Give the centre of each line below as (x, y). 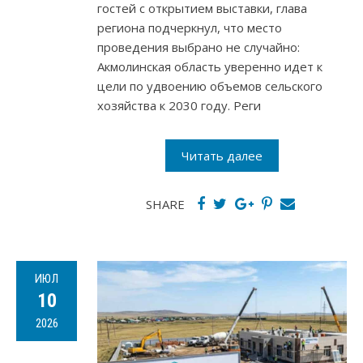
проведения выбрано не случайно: (199, 47)
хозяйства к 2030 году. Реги (179, 106)
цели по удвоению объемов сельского (210, 86)
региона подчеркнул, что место (190, 28)
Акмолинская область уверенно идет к (210, 67)
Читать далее (222, 156)
